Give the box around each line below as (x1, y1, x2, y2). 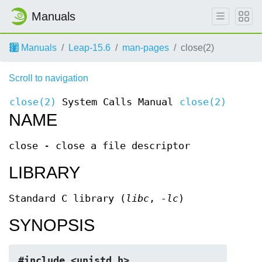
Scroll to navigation (9, 73, 88, 83)
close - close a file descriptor (9, 140, 190, 151)
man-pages (122, 43, 169, 53)
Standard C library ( (9, 193, 126, 204)
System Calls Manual (61, 96, 173, 108)
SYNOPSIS (9, 216, 95, 235)
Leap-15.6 (68, 43, 111, 53)
